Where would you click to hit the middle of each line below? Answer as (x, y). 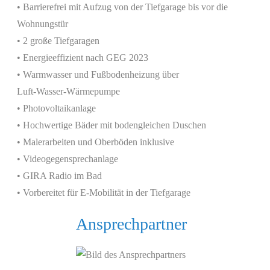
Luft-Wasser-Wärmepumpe (68, 92)
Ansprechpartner (131, 224)
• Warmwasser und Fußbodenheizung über (98, 75)
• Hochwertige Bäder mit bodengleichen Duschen (111, 125)
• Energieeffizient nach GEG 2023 (83, 58)
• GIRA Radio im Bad (59, 176)
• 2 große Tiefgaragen (58, 41)
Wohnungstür (42, 24)
